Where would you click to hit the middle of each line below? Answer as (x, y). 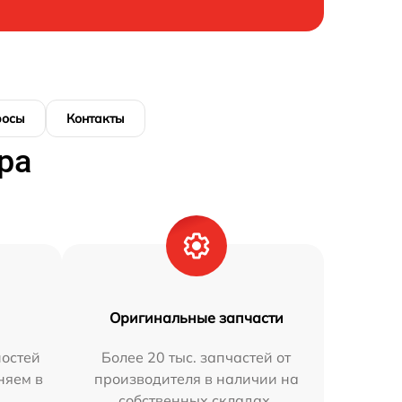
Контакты (96, 119)
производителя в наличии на (196, 379)
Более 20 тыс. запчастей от (197, 358)
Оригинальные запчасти (196, 318)
